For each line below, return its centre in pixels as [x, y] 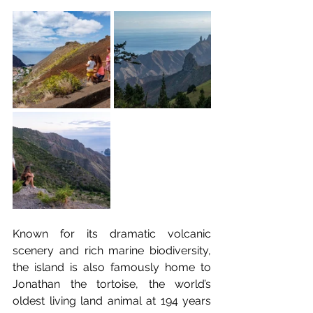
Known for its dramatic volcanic [112, 234]
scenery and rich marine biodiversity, [112, 250]
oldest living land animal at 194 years [112, 301]
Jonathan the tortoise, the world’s [112, 284]
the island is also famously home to [112, 267]
